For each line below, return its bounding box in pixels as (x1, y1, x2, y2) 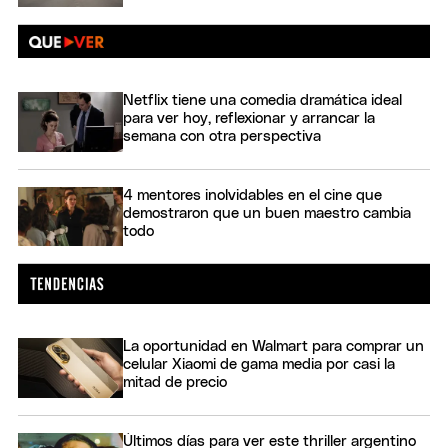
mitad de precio (123, 375, 227, 391)
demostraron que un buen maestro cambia (123, 205, 411, 221)
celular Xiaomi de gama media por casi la (123, 357, 395, 373)
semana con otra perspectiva (123, 129, 321, 145)
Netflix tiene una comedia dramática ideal (123, 93, 402, 109)
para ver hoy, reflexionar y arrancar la (123, 111, 375, 127)
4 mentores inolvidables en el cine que (123, 187, 382, 203)
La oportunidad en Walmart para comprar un (123, 339, 424, 355)
